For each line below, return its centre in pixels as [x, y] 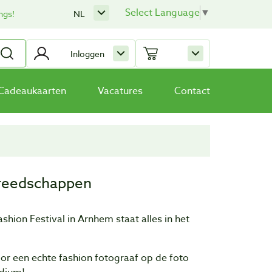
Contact [192, 91]
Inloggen [87, 53]
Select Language [162, 13]
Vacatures [120, 91]
